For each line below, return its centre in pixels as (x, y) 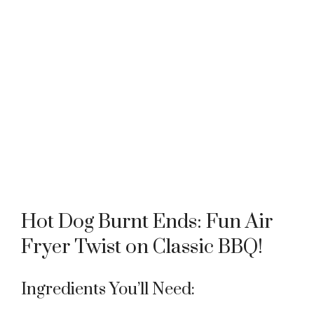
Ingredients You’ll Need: (108, 289)
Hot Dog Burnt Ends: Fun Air (147, 221)
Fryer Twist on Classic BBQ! (142, 247)
